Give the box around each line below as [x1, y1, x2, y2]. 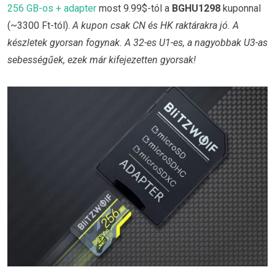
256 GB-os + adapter [7, 2, 96, 14]
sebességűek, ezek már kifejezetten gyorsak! [7, 53, 196, 66]
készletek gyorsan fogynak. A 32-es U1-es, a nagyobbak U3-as [7, 36, 268, 48]
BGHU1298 [172, 2, 220, 14]
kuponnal [220, 2, 261, 14]
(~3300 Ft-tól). [7, 19, 72, 31]
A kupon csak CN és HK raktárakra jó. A [72, 19, 239, 31]
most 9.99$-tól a [96, 2, 172, 14]
